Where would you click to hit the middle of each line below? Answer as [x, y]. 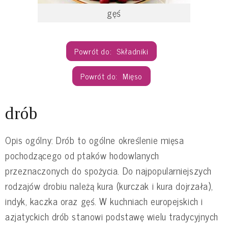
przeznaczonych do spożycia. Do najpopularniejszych [108, 170]
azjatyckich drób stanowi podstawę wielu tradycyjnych [112, 216]
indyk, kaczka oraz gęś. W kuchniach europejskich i [104, 201]
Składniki [133, 51]
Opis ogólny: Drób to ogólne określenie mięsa [95, 140]
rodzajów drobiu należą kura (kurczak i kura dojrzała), [109, 186]
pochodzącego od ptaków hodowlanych [82, 155]
